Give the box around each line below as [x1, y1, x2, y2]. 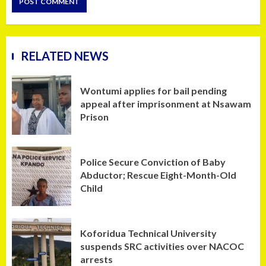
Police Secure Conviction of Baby [80, 156, 226, 167]
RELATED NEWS [21, 49, 109, 64]
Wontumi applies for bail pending [80, 84, 227, 96]
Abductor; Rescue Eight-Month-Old [80, 169, 236, 180]
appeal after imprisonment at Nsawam [80, 97, 251, 109]
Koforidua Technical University [80, 227, 217, 239]
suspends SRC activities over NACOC [80, 240, 244, 252]
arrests [80, 253, 113, 265]
